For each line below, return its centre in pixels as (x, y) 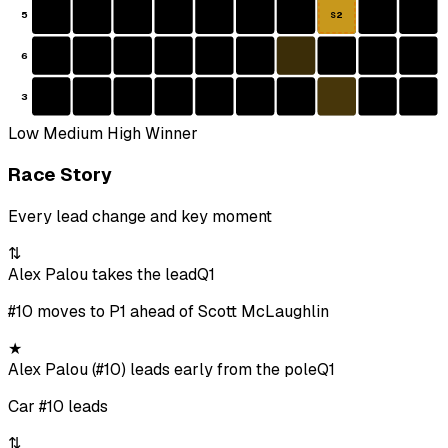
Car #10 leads (58, 407)
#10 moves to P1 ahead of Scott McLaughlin (168, 312)
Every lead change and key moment (140, 217)
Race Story (60, 175)
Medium (71, 133)
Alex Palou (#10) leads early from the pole (162, 370)
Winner (169, 133)
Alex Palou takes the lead (102, 275)
